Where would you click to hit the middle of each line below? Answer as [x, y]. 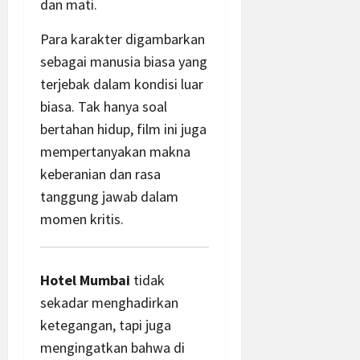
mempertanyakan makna [115, 152]
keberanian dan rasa [100, 174]
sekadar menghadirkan [109, 303]
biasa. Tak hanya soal [104, 107]
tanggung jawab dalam [109, 197]
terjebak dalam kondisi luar [122, 84]
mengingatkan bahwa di [112, 348]
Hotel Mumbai [85, 280]
